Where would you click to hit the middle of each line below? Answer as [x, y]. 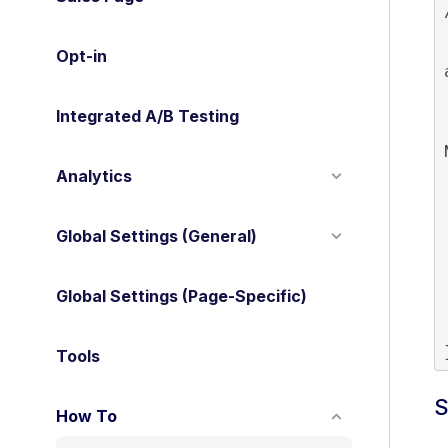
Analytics [94, 176]
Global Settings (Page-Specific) [181, 296]
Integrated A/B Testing [147, 116]
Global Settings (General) [156, 236]
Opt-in [81, 56]
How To [86, 416]
